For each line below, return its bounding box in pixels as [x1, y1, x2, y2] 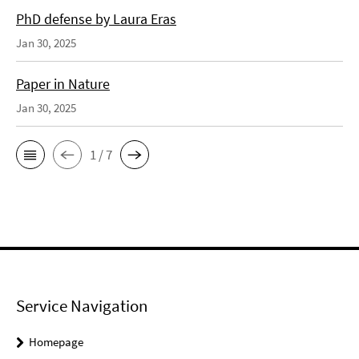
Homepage [29, 334, 83, 349]
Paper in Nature [16, 75, 110, 93]
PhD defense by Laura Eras [16, 10, 176, 28]
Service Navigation [16, 295, 147, 317]
